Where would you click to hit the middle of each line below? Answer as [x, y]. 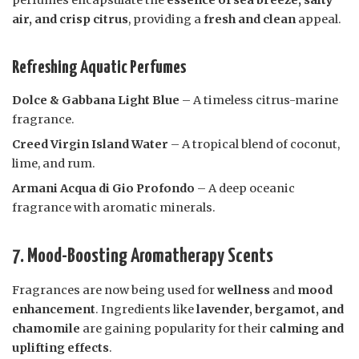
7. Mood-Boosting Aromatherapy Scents [143, 257]
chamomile [46, 329]
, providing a [166, 20]
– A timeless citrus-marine [259, 101]
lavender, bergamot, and [270, 310]
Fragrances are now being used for [115, 290]
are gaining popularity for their [175, 329]
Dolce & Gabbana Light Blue [96, 101]
